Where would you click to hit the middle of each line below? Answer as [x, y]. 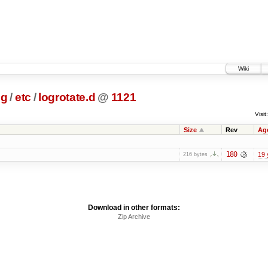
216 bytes [195, 154]
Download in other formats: [134, 207]
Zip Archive [134, 216]
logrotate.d [67, 98]
